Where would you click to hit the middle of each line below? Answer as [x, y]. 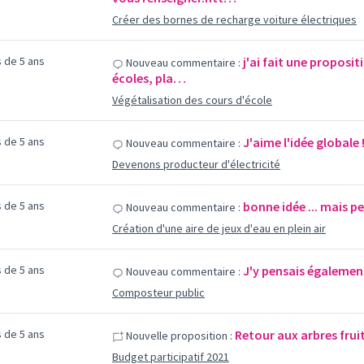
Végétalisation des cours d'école [192, 100]
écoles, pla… [149, 78]
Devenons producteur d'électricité [196, 164]
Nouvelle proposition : [178, 336]
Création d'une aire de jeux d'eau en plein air [219, 228]
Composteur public [158, 292]
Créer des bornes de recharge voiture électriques [234, 19]
